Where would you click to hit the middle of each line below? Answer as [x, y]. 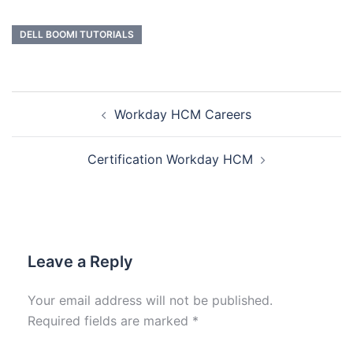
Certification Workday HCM [170, 159]
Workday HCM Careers [183, 114]
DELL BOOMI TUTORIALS [77, 34]
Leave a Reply [80, 262]
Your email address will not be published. [150, 300]
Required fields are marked [110, 321]
